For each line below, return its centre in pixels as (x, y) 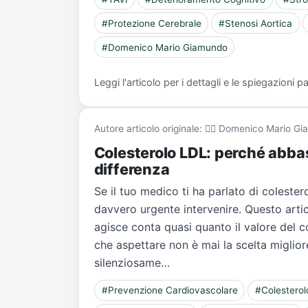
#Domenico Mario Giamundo (164, 47)
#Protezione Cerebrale (151, 23)
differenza (132, 169)
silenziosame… (132, 262)
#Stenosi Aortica (256, 23)
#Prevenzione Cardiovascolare (169, 290)
